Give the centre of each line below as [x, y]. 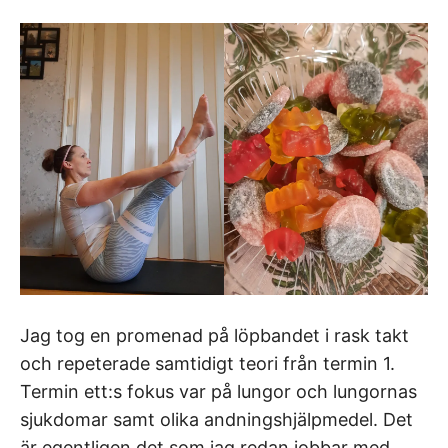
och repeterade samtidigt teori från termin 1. [207, 363]
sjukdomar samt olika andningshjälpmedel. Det [216, 419]
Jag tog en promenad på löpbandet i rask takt [214, 335]
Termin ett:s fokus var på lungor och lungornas [218, 391]
